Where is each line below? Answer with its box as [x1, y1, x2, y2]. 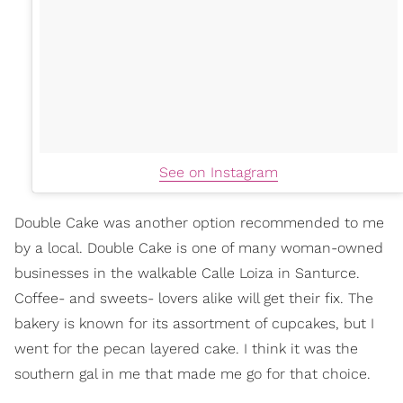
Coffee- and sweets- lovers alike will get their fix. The [14, 289, 373, 307]
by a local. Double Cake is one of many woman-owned [14, 238, 383, 256]
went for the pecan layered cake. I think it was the [14, 339, 358, 357]
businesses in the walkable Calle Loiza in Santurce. [14, 264, 360, 282]
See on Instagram [159, 163, 278, 181]
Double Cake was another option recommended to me [14, 213, 384, 231]
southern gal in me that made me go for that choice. [14, 364, 371, 382]
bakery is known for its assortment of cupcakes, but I [14, 314, 374, 332]
